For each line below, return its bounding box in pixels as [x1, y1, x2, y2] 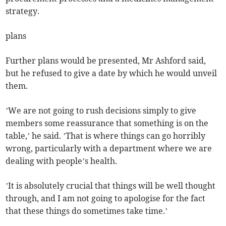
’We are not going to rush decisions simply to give [6, 105, 197, 116]
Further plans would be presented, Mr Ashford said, [6, 55, 206, 66]
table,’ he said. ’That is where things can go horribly [6, 131, 206, 141]
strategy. [6, 6, 40, 17]
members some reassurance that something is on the [6, 118, 209, 129]
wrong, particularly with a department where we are [6, 143, 212, 154]
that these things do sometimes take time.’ [6, 206, 168, 216]
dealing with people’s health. [6, 156, 118, 166]
